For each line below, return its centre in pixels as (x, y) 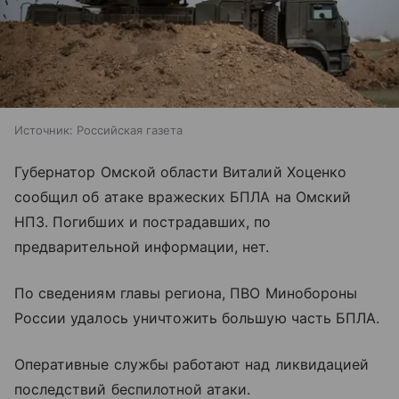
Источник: (44, 130)
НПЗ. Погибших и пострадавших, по (143, 222)
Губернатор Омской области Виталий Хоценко (180, 172)
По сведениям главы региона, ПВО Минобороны (186, 293)
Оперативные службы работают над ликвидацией (192, 365)
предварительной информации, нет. (142, 247)
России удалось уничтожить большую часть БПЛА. (197, 318)
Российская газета (130, 130)
